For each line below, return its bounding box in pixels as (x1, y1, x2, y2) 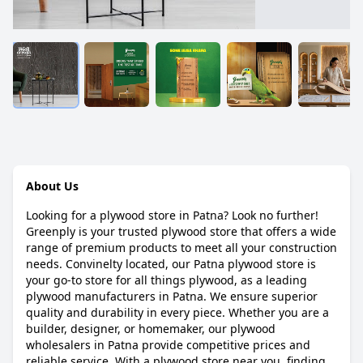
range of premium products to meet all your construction (26, 240, 337, 255)
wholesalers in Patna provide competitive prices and (26, 337, 310, 352)
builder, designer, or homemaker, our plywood (26, 321, 275, 336)
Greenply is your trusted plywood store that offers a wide (26, 224, 336, 239)
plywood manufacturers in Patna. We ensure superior (26, 288, 318, 304)
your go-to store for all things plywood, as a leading (26, 272, 307, 288)
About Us (26, 178, 79, 194)
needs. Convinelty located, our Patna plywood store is (26, 256, 316, 271)
